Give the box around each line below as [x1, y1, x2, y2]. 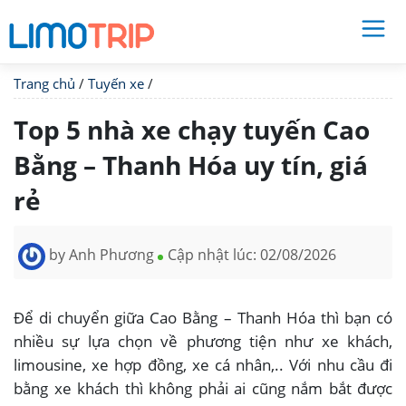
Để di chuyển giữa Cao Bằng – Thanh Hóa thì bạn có [14, 306, 392, 328]
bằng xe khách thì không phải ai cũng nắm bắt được [14, 377, 392, 399]
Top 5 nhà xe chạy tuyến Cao [14, 112, 370, 147]
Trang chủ [14, 74, 75, 92]
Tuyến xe [88, 74, 144, 92]
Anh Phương [69, 245, 154, 265]
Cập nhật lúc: [168, 245, 256, 265]
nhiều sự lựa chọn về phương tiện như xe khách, [14, 330, 392, 352]
